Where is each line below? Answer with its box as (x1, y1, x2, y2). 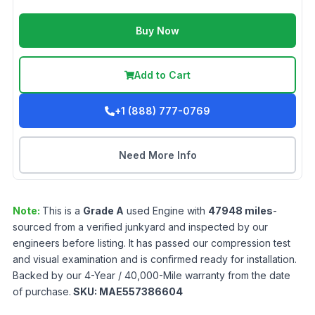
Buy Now (136, 25, 179, 37)
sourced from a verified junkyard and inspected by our (13, 221, 268, 233)
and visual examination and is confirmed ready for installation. (13, 253, 297, 265)
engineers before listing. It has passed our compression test (13, 237, 290, 249)
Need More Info (118, 149, 197, 161)
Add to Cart (134, 69, 191, 81)
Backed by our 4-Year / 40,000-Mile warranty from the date (13, 269, 290, 281)
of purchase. (13, 285, 71, 297)
